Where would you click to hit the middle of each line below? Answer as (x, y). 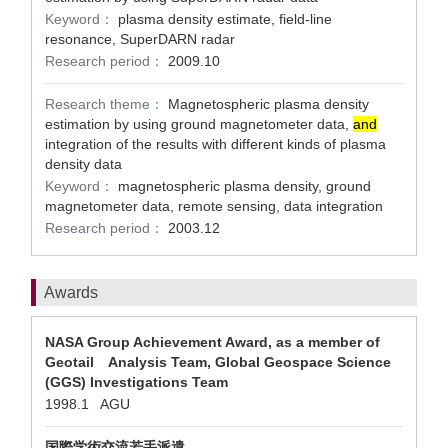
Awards (71, 292)
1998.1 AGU (91, 404)
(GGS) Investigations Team (136, 382)
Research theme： (104, 104)
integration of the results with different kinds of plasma (215, 144)
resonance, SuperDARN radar (140, 39)
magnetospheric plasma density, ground (244, 186)
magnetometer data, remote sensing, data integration (214, 206)
